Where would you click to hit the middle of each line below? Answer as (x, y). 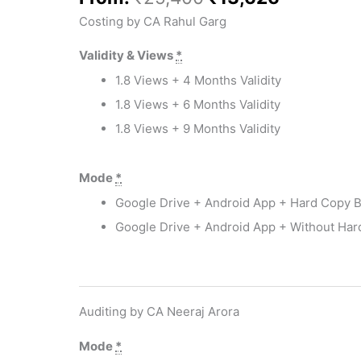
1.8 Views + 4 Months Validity (199, 81)
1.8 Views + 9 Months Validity (198, 129)
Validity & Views (128, 56)
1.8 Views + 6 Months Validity (198, 105)
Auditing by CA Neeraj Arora (160, 312)
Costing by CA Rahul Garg (153, 21)
